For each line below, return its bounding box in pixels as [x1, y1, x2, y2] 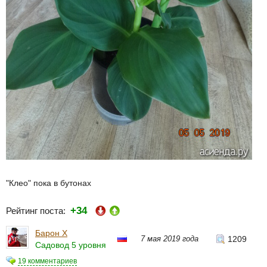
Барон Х [35, 228, 67, 238]
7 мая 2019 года [141, 234, 198, 243]
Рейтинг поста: [6, 206, 70, 216]
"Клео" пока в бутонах [6, 178, 91, 188]
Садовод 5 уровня [35, 240, 106, 250]
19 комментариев [18, 257, 77, 266]
